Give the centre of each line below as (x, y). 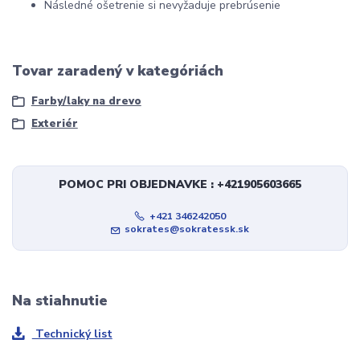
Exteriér (54, 123)
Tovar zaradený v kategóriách (118, 70)
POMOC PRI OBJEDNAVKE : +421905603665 (180, 185)
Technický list (72, 333)
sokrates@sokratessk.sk (187, 229)
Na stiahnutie (60, 301)
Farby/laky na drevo (86, 102)
